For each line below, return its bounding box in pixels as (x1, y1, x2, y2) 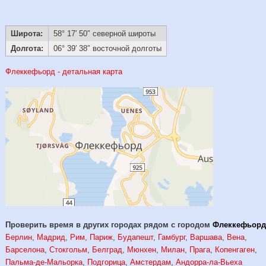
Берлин (5, 233, 33, 242)
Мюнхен (127, 245, 157, 255)
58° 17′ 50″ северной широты (53, 29, 156, 39)
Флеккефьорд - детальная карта (5, 67, 123, 77)
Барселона (5, 245, 45, 255)
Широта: (10, 29, 43, 39)
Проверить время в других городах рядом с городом (5, 220, 213, 230)
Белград (92, 245, 123, 255)
